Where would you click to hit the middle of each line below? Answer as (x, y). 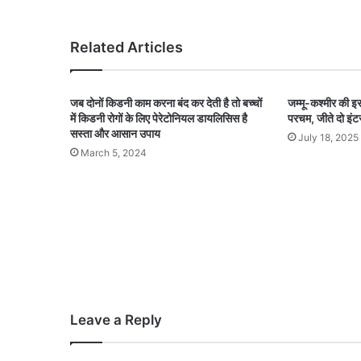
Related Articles (127, 48)
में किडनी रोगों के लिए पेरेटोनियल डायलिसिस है (159, 118)
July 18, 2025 (328, 138)
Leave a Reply (116, 320)
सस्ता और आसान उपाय (115, 134)
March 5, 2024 (114, 153)
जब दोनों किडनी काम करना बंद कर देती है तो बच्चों (166, 103)
